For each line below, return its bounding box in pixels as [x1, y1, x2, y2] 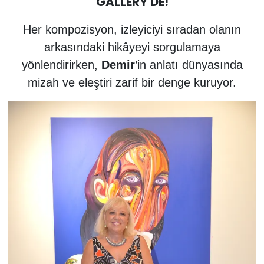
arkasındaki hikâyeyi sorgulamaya [44, 41, 220, 54]
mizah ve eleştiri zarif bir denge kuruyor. [28, 76, 236, 90]
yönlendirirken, [21, 58, 101, 72]
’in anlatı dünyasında [134, 58, 243, 72]
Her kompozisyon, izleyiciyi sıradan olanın [23, 23, 241, 37]
